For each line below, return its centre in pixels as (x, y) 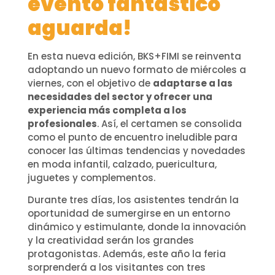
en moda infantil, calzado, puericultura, (122, 164)
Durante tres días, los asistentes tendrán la (133, 200)
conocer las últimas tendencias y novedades (136, 150)
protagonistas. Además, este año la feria (126, 254)
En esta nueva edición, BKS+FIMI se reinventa (134, 56)
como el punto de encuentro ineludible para (132, 137)
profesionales (62, 123)
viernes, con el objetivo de (90, 83)
